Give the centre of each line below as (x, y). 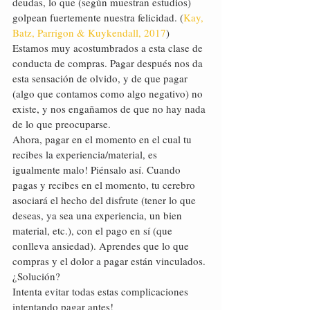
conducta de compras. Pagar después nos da (109, 63)
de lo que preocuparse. (62, 124)
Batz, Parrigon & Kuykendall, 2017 (89, 33)
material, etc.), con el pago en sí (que (94, 230)
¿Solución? (36, 276)
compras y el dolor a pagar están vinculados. (109, 261)
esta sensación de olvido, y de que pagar (101, 78)
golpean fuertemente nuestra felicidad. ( (98, 17)
